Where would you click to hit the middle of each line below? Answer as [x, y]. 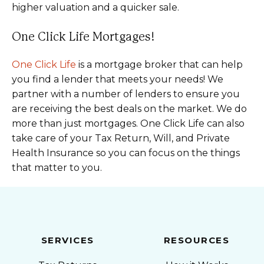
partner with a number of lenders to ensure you [126, 94]
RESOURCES [197, 240]
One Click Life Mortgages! [83, 37]
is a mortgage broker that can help [159, 65]
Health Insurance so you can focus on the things [126, 153]
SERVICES [67, 240]
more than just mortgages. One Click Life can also [128, 123]
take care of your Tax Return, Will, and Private [121, 138]
